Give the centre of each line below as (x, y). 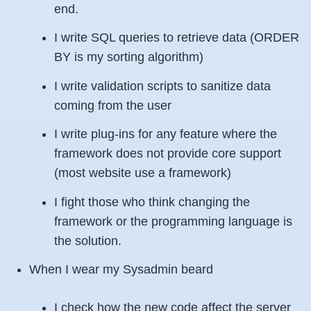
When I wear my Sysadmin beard (121, 269)
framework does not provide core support (168, 153)
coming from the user (113, 105)
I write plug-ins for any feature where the (166, 134)
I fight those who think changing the (152, 202)
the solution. (88, 241)
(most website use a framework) (143, 173)
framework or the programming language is (173, 221)
